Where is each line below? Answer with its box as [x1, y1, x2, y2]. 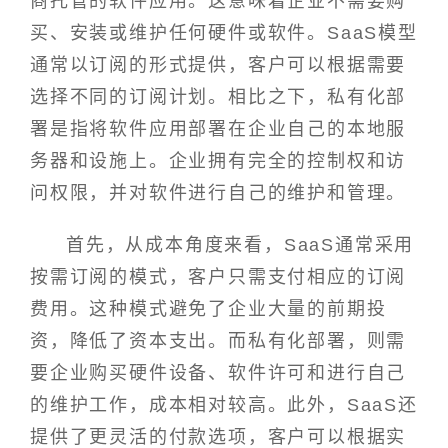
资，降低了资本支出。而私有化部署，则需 [30, 330, 407, 351]
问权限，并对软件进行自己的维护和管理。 [30, 183, 407, 204]
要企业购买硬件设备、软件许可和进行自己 [30, 362, 407, 383]
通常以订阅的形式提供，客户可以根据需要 [30, 55, 407, 76]
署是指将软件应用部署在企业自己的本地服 [30, 119, 407, 140]
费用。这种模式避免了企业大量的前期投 [30, 298, 387, 319]
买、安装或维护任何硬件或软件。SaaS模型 [30, 23, 418, 44]
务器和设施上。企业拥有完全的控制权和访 [30, 151, 407, 172]
